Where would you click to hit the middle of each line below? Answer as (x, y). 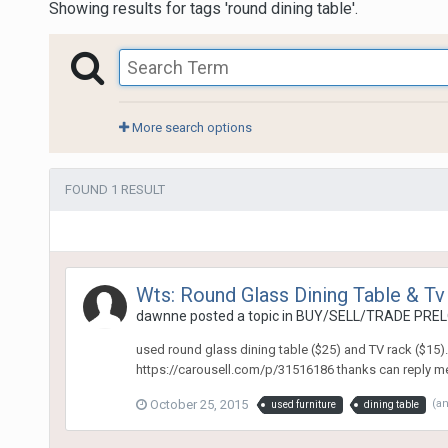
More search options (190, 127)
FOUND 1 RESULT (114, 189)
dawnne (161, 315)
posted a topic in (241, 315)
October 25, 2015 (198, 404)
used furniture (303, 404)
